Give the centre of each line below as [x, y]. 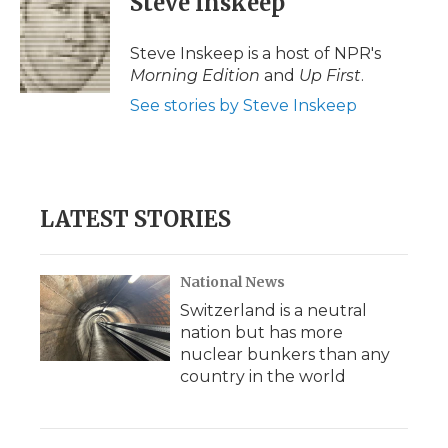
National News [232, 282]
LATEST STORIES [135, 219]
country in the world [263, 376]
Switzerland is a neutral [273, 310]
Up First [330, 75]
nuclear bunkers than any [285, 354]
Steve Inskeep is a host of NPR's [255, 53]
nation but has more [261, 332]
